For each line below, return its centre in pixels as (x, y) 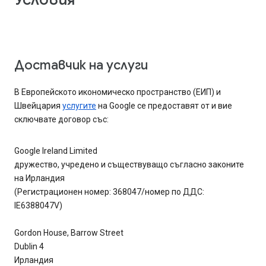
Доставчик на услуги (81, 65)
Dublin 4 (29, 247)
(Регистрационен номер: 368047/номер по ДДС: (109, 192)
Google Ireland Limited (56, 151)
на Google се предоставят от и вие (164, 106)
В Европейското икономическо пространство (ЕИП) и (118, 92)
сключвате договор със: (61, 120)
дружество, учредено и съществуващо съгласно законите (129, 165)
